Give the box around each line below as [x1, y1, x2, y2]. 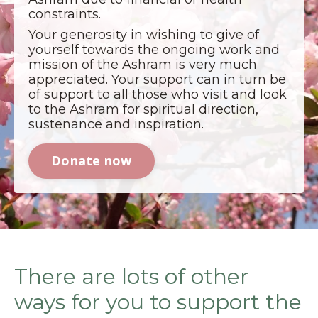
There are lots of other [14, 263, 248, 290]
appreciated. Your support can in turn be [28, 71, 286, 87]
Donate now [51, 152, 132, 170]
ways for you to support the [14, 288, 302, 315]
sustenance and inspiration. [28, 116, 204, 132]
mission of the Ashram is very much [28, 56, 257, 72]
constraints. [28, 6, 101, 22]
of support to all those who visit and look [28, 86, 287, 102]
